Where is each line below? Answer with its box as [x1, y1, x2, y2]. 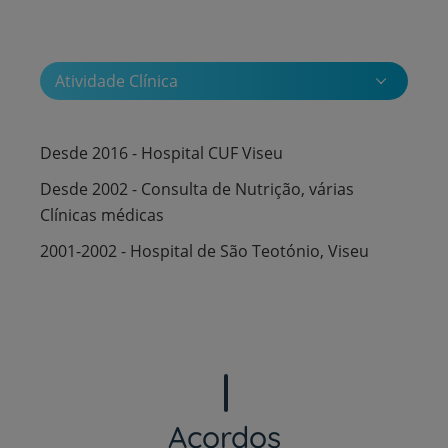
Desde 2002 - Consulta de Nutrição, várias [40, 177, 354, 200]
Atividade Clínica [55, 69, 178, 92]
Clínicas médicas [40, 203, 164, 226]
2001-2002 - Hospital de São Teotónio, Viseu [40, 239, 369, 262]
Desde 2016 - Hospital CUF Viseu [40, 141, 283, 164]
